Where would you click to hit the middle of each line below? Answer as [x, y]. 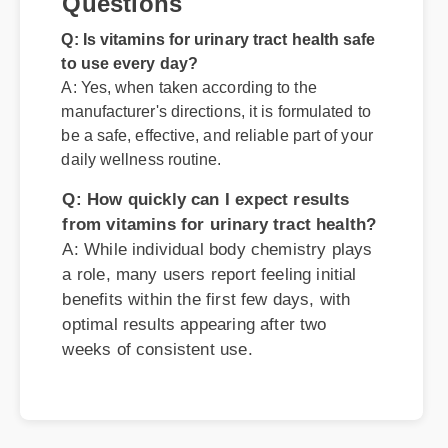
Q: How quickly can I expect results [199, 101]
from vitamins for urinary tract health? [212, 125]
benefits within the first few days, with [199, 197]
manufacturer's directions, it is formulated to [210, 36]
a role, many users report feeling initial [202, 173]
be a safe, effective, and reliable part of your [211, 60]
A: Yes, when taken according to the [184, 13]
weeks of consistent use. [152, 245]
